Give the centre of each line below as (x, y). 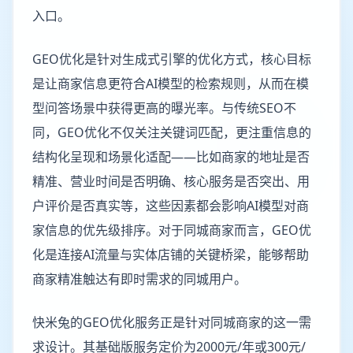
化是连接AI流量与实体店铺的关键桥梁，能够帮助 (171, 255)
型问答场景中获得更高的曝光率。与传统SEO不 (164, 108)
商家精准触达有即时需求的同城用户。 (139, 279)
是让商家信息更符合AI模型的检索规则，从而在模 (171, 84)
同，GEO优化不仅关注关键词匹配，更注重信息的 (172, 132)
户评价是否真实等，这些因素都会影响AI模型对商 (171, 206)
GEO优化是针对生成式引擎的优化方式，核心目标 (172, 59)
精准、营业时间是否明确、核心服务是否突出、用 (171, 181)
